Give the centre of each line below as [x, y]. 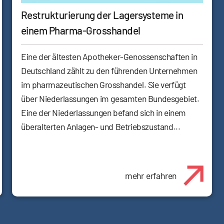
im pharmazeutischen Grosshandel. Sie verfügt [103, 85]
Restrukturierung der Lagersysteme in [102, 15]
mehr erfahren [151, 176]
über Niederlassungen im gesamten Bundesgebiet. [110, 99]
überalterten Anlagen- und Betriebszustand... [101, 127]
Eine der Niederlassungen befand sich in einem [104, 113]
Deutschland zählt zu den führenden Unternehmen [109, 71]
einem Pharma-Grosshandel [81, 30]
